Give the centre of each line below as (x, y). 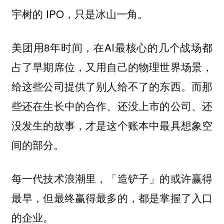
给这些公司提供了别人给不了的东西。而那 (112, 86)
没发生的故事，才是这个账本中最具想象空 (112, 125)
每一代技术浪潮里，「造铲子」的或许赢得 (112, 178)
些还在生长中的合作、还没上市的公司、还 (112, 105)
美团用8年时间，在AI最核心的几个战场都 (112, 47)
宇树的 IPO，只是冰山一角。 (79, 14)
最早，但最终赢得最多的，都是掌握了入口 (112, 197)
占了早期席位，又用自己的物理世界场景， (112, 66)
